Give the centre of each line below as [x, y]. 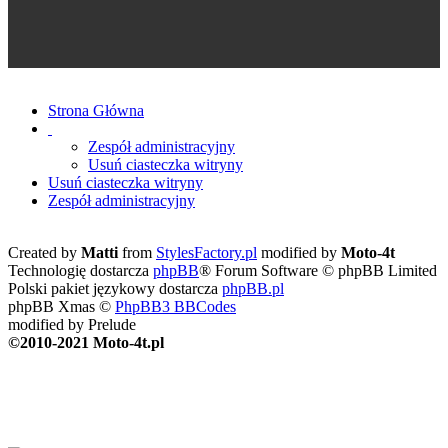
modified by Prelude [72, 324]
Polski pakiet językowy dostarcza [115, 288]
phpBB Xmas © [61, 306]
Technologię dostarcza [80, 270]
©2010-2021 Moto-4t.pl [86, 342]
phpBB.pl [253, 288]
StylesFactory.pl [206, 252]
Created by [44, 252]
